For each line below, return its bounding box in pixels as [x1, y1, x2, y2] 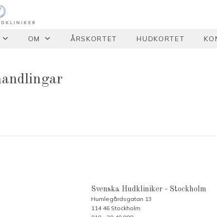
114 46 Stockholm [91, 204, 141, 212]
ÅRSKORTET [70, 34, 118, 43]
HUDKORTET [137, 34, 185, 43]
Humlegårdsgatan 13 [91, 195, 152, 202]
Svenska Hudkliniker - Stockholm [91, 185, 207, 193]
